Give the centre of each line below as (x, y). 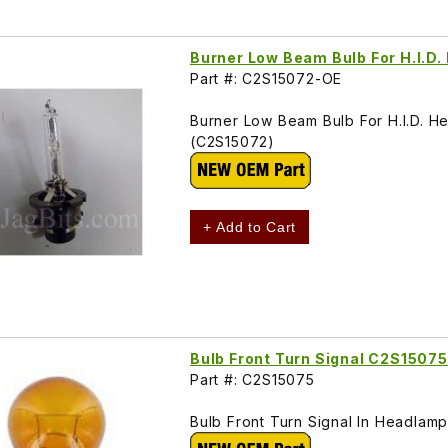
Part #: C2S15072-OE (266, 79)
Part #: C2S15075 (252, 380)
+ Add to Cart (250, 227)
